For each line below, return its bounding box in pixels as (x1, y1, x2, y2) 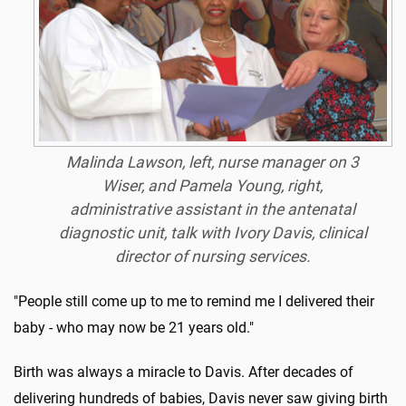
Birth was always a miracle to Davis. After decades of (14, 363, 353, 382)
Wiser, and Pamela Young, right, (102, 177, 324, 196)
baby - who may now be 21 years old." (14, 319, 254, 337)
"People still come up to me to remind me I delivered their (14, 293, 374, 311)
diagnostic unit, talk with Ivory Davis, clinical (58, 224, 367, 243)
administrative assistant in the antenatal (70, 200, 356, 219)
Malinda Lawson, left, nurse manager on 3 (66, 153, 360, 172)
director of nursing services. (114, 247, 311, 266)
